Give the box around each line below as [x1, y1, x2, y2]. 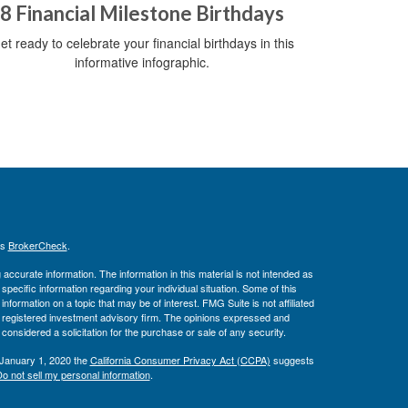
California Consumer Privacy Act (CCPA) [89, 352, 270, 368]
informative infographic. [75, 53, 209, 72]
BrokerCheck [7, 238, 67, 253]
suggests [270, 352, 314, 368]
